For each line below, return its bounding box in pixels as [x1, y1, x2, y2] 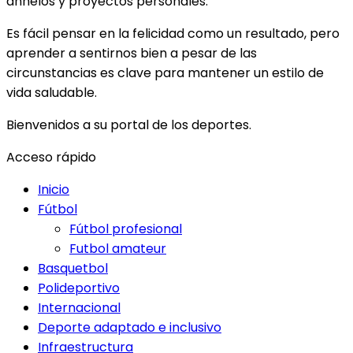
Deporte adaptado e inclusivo [38, 318, 221, 336]
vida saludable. [6, 83, 97, 102]
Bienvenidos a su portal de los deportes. [6, 115, 251, 134]
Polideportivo [38, 278, 120, 297]
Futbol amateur [69, 239, 166, 258]
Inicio [38, 180, 69, 199]
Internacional [38, 298, 121, 317]
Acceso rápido [6, 147, 96, 166]
